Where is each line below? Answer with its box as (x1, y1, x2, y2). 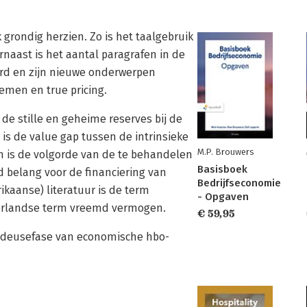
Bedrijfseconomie (197, 177, 281, 190)
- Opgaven (197, 191, 249, 204)
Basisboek (197, 163, 247, 176)
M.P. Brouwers (197, 147, 254, 158)
